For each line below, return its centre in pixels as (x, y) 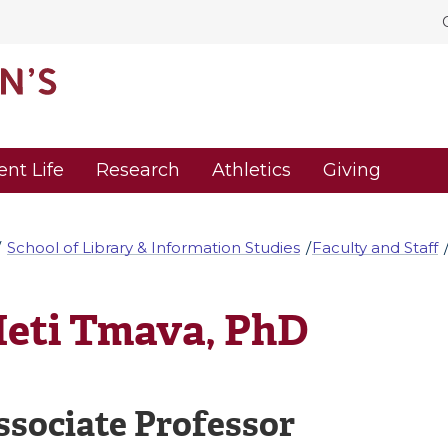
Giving (352, 170)
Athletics (251, 170)
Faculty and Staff (375, 247)
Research (138, 170)
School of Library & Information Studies (153, 247)
